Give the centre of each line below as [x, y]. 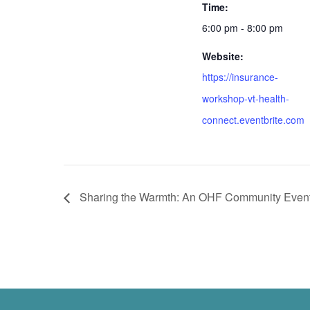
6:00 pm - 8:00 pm [243, 27]
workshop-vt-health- [246, 98]
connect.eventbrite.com [253, 119]
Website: [223, 56]
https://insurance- [240, 76]
